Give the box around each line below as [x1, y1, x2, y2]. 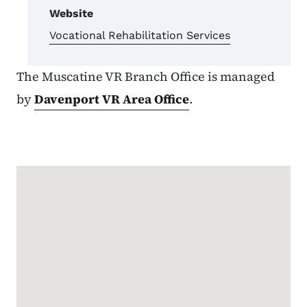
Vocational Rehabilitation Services [49, 29, 230, 42]
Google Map [16, 167, 110, 186]
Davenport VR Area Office [34, 90, 189, 108]
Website [49, 7, 93, 21]
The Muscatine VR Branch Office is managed [16, 68, 275, 86]
